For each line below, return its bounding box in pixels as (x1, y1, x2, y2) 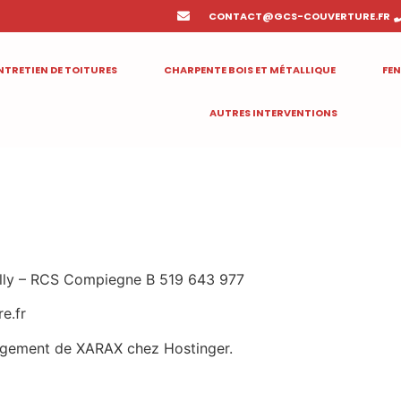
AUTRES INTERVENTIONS (209, 106, 337, 120)
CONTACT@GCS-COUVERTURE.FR (209, 9, 391, 23)
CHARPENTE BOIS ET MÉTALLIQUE (163, 63, 336, 77)
